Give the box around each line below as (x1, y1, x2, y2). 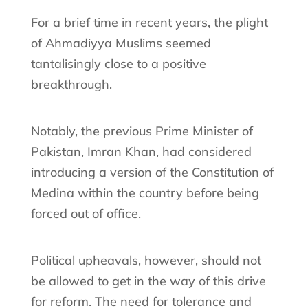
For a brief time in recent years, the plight (30, 14, 268, 30)
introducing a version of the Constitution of (30, 164, 274, 180)
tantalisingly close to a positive (30, 55, 206, 71)
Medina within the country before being (30, 184, 259, 201)
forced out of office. (30, 205, 141, 221)
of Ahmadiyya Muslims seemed (30, 34, 211, 51)
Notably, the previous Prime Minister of (30, 122, 253, 139)
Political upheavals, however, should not (30, 252, 261, 268)
